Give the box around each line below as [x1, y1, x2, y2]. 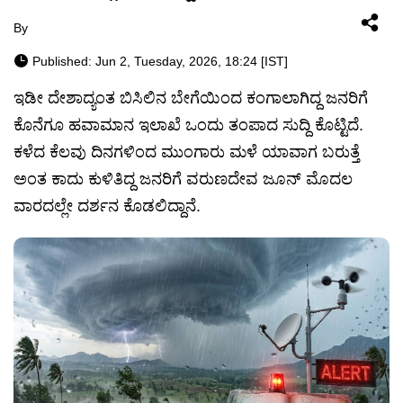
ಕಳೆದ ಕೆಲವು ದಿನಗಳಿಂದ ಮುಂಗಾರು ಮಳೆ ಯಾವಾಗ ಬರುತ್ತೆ [13, 143, 360, 161]
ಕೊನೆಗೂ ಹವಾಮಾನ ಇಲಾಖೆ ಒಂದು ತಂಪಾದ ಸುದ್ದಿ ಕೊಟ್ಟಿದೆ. [13, 116, 363, 134]
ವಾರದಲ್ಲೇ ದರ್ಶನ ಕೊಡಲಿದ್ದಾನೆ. [13, 197, 201, 215]
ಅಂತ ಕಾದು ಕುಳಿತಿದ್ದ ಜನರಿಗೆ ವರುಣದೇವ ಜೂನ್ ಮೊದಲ [13, 170, 353, 188]
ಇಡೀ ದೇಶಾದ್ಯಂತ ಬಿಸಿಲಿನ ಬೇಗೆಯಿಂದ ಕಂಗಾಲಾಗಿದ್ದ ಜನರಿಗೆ [13, 89, 368, 107]
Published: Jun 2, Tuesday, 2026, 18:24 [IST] [32, 54, 288, 68]
